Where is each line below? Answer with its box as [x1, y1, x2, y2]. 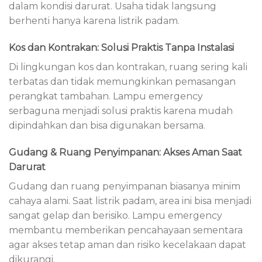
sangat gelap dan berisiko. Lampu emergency [9, 209, 222, 221]
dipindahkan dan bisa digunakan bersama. [9, 120, 205, 132]
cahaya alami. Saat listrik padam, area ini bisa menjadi [9, 195, 251, 206]
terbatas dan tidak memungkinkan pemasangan [9, 76, 236, 88]
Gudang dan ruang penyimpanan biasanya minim [9, 180, 240, 192]
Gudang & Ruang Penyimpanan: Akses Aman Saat [9, 146, 242, 158]
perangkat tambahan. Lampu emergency [9, 91, 203, 102]
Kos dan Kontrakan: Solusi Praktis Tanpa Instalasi [9, 42, 234, 54]
